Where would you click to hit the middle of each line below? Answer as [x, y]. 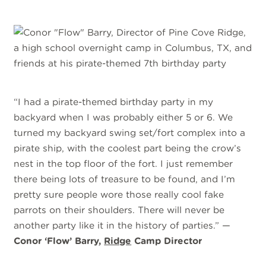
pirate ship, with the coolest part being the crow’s [128, 148]
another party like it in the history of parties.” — [122, 226]
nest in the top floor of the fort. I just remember [123, 164]
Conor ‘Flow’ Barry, [59, 241]
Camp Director [167, 241]
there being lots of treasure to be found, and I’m [125, 179]
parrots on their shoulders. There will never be [119, 210]
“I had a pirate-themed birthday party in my [114, 102]
